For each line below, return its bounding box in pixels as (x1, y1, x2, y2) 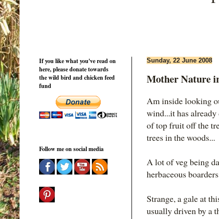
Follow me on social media (39, 144, 104, 153)
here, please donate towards (39, 65, 109, 73)
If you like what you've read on (39, 56, 116, 65)
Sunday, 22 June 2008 (147, 56, 212, 64)
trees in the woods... (147, 131, 215, 144)
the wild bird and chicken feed (39, 73, 115, 82)
